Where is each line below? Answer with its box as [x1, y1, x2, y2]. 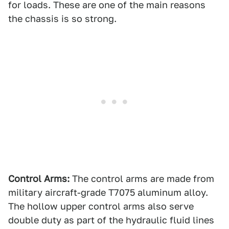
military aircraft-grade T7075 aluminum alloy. [8, 187, 208, 198]
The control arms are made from [70, 173, 214, 184]
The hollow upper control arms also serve [8, 201, 194, 212]
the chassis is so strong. [8, 13, 117, 24]
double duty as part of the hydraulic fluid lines [8, 215, 214, 225]
